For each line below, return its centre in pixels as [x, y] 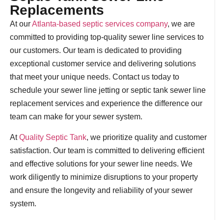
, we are [181, 24]
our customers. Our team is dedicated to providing [96, 51]
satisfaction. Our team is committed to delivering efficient [107, 150]
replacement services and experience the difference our [106, 104]
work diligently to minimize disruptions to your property [104, 177]
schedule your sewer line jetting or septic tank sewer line [108, 90]
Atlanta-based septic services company [100, 24]
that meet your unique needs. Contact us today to [95, 77]
